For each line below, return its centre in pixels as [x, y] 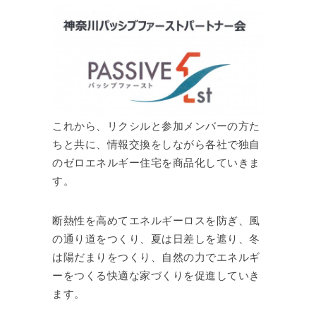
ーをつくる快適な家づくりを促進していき [156, 275]
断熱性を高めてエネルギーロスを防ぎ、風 [156, 220]
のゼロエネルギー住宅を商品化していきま [156, 162]
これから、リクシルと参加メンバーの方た [156, 125]
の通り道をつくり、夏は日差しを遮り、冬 [156, 238]
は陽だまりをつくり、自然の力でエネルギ [156, 256]
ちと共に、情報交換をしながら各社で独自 [156, 144]
